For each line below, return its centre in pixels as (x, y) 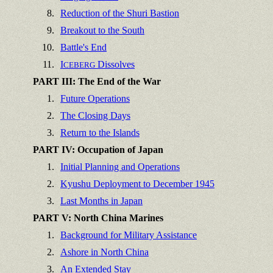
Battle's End (83, 48)
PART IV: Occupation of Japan (98, 150)
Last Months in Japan (101, 201)
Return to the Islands (100, 133)
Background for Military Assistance (129, 235)
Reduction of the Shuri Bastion (120, 13)
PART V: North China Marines (98, 218)
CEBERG (79, 65)
